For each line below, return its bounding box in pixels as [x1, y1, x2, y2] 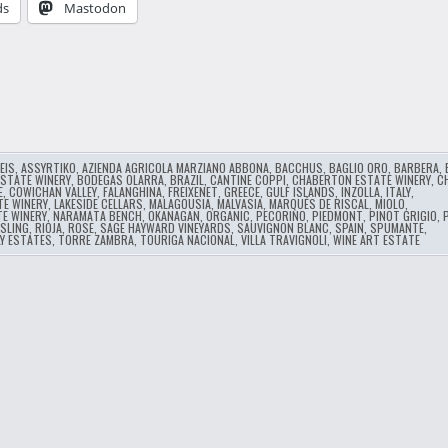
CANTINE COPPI [209, 171, 286, 188]
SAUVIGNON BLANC [236, 219, 329, 236]
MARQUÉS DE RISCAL [268, 195, 369, 212]
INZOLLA [340, 183, 380, 200]
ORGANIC [205, 207, 250, 224]
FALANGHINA [102, 183, 162, 200]
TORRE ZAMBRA [57, 231, 134, 248]
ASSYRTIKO [20, 159, 76, 176]
